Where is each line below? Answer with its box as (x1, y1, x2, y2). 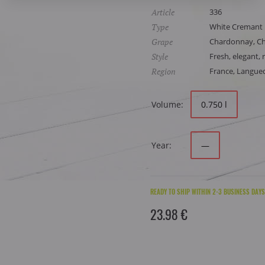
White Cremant (209, 21, 263, 32)
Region (151, 66, 176, 77)
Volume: (151, 99, 183, 110)
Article (151, 7, 174, 18)
